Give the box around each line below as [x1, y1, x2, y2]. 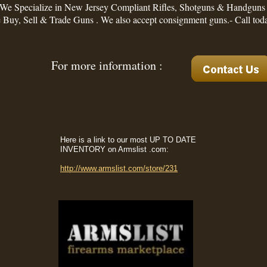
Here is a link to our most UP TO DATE [60, 135, 196, 144]
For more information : [51, 57, 163, 73]
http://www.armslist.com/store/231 [60, 164, 178, 173]
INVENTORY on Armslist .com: [60, 145, 169, 154]
